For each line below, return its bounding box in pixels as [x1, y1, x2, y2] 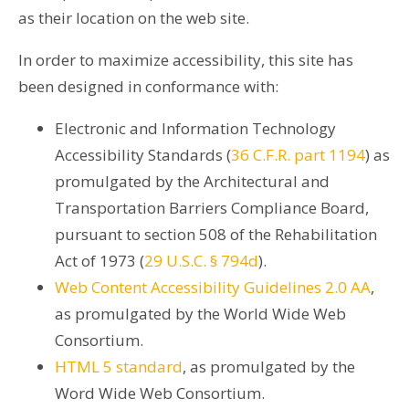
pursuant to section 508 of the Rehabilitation [55, 223, 377, 245]
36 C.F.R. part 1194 [231, 143, 365, 165]
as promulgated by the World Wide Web [55, 302, 346, 324]
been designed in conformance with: [18, 75, 278, 97]
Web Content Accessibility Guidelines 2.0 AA [55, 276, 371, 298]
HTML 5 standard [55, 355, 183, 377]
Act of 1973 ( [55, 249, 144, 271]
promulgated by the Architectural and [55, 170, 330, 192]
